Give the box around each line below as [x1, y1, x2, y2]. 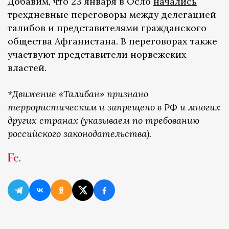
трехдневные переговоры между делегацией [8, 8, 216, 20]
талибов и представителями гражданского [8, 21, 207, 34]
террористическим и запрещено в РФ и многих [8, 101, 220, 113]
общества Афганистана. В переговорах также [8, 35, 217, 47]
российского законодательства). [8, 127, 151, 140]
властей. [8, 61, 47, 74]
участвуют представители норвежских [8, 48, 187, 60]
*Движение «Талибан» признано [8, 87, 148, 100]
